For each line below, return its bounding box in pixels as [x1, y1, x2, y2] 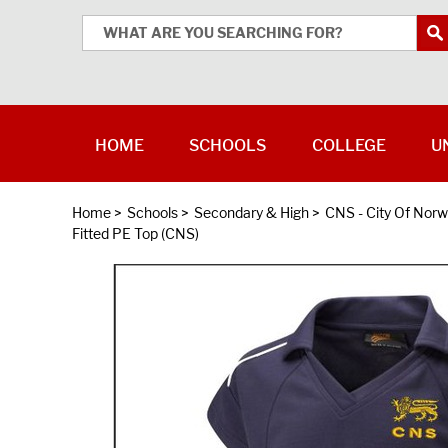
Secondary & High [194, 204, 309, 221]
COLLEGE [311, 136, 386, 155]
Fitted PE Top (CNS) [72, 225, 199, 242]
